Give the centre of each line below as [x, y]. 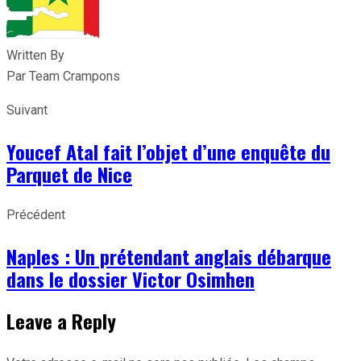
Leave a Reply [61, 320]
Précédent [36, 214]
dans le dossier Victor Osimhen [131, 278]
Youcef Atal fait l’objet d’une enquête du [168, 151]
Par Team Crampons [63, 76]
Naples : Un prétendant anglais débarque [169, 256]
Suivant [27, 110]
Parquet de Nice [69, 174]
